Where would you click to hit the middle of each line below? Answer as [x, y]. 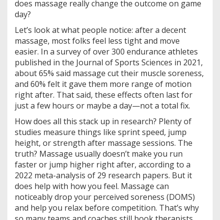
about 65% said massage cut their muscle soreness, [109, 73]
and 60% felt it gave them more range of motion [103, 84]
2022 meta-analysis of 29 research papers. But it [103, 175]
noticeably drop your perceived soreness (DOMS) [105, 197]
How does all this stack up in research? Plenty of [103, 121]
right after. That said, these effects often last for [104, 95]
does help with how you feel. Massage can [92, 186]
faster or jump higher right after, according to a [103, 164]
